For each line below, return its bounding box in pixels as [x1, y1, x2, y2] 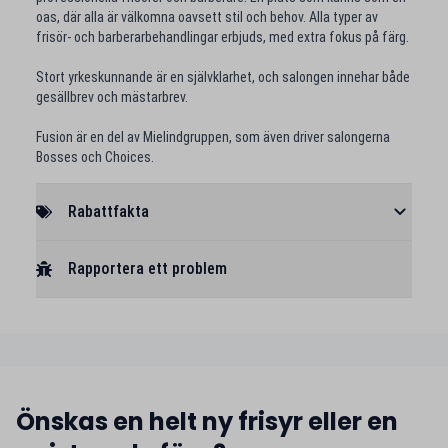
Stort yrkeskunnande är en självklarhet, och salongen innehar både [36, 69, 410, 85]
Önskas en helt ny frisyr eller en [16, 405, 398, 438]
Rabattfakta [68, 202, 149, 221]
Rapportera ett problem [68, 259, 227, 278]
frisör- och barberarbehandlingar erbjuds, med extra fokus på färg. [36, 29, 409, 45]
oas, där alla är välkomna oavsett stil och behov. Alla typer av [36, 9, 378, 25]
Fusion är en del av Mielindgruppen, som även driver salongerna [36, 129, 390, 145]
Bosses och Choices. [36, 149, 154, 165]
